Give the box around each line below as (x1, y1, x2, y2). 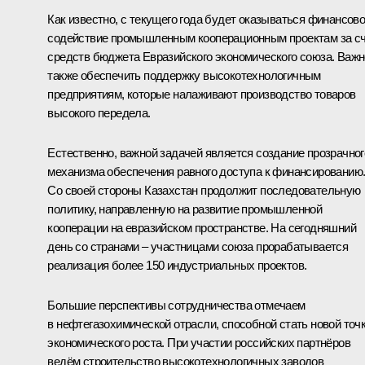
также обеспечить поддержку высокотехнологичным (47, 68, 321, 83)
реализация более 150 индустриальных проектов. (47, 258, 307, 273)
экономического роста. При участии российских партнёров (47, 336, 350, 350)
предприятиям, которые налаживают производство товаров (47, 87, 356, 102)
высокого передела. (47, 106, 151, 121)
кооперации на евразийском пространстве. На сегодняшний (47, 221, 356, 235)
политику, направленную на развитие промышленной (47, 202, 323, 217)
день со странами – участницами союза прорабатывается (47, 240, 349, 254)
